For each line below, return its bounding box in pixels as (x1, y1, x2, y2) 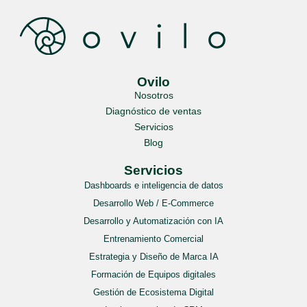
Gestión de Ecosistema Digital (93, 287, 214, 298)
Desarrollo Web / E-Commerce (93, 198, 214, 209)
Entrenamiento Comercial (103, 234, 204, 245)
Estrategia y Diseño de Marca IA (88, 251, 219, 262)
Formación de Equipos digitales (91, 269, 216, 280)
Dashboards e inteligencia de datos (84, 180, 223, 191)
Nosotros (134, 90, 173, 101)
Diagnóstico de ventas (106, 106, 201, 117)
